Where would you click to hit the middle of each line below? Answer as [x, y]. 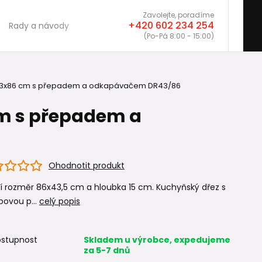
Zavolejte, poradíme [178, 15]
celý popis [59, 201]
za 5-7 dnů [106, 250]
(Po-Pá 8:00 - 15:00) [179, 36]
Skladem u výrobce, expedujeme [157, 240]
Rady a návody [39, 26]
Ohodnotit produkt [86, 165]
